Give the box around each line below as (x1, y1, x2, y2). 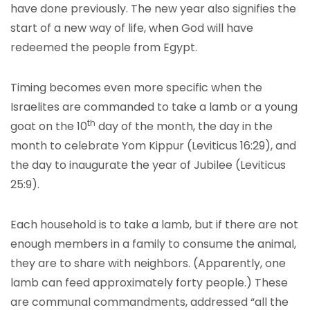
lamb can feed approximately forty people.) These (10, 275, 288, 291)
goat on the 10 (10, 118, 87, 134)
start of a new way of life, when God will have (10, 20, 253, 36)
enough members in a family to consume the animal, (10, 236, 296, 252)
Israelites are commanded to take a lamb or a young (10, 99, 298, 115)
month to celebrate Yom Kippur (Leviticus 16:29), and (10, 138, 296, 154)
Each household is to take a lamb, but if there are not (10, 217, 298, 232)
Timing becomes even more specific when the (10, 80, 262, 95)
